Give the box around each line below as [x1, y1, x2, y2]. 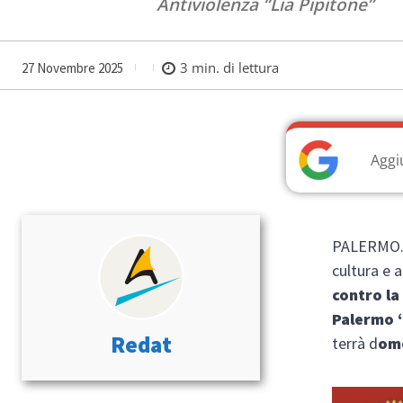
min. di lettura [188, 58, 279, 77]
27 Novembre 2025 [22, 58, 123, 76]
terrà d [332, 332, 379, 354]
